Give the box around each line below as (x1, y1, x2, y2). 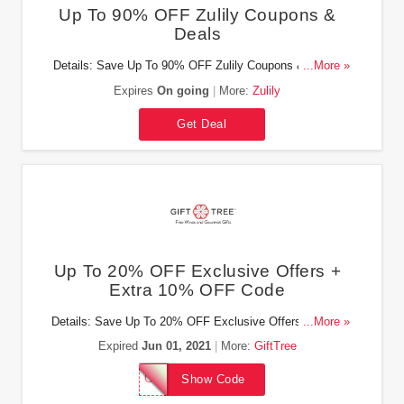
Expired (97, 339, 142, 353)
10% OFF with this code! (132, 333, 262, 346)
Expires (114, 83, 158, 97)
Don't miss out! (158, 78, 237, 90)
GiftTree (253, 339, 297, 353)
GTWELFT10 (143, 372, 217, 385)
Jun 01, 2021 (141, 339, 211, 353)
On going (157, 83, 210, 97)
